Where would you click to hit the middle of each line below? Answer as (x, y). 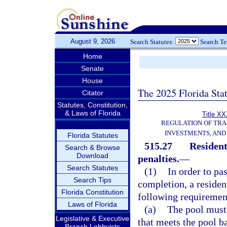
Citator (92, 93)
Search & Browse (92, 147)
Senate (92, 68)
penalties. (159, 159)
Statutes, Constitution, (92, 105)
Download (92, 156)
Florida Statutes (92, 135)
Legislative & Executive (92, 218)
